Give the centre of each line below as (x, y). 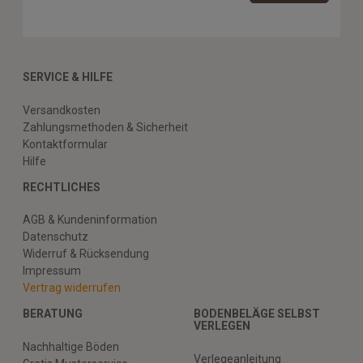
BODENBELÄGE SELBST (257, 314)
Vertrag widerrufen (72, 288)
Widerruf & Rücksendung (86, 254)
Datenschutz (56, 237)
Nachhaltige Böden (71, 346)
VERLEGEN (222, 326)
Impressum (52, 271)
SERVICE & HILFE (68, 77)
